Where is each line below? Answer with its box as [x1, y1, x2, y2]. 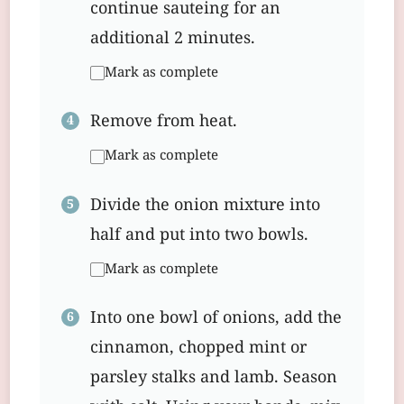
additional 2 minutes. [90, 25, 255, 52]
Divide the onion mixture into [90, 192, 320, 219]
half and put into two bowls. [90, 222, 308, 249]
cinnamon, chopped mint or [90, 335, 307, 363]
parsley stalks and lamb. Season [90, 365, 337, 392]
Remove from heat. [90, 109, 237, 136]
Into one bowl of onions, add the [90, 306, 342, 333]
